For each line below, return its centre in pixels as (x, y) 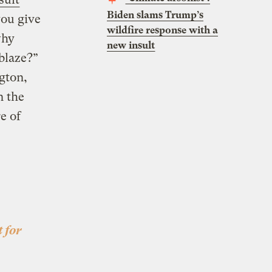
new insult (131, 45)
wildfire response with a (162, 30)
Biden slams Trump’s (155, 15)
